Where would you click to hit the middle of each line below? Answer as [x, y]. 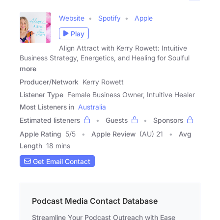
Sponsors [168, 120]
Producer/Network [49, 82]
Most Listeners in [47, 107]
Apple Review [113, 134]
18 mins [58, 146]
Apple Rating [41, 134]
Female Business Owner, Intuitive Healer [131, 95]
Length [31, 146]
